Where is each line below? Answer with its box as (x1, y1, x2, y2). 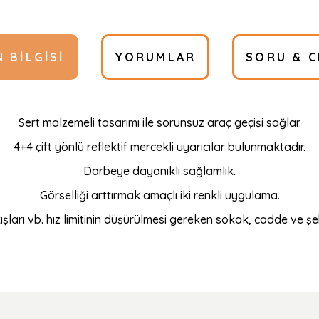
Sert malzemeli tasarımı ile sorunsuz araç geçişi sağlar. (18, 115, 301, 130)
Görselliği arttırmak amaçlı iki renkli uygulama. (39, 188, 280, 202)
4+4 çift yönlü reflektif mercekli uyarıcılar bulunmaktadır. (14, 140, 305, 154)
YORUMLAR (114, 50, 197, 64)
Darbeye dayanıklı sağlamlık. (83, 164, 236, 178)
